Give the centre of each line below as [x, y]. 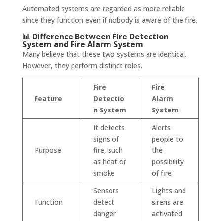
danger [104, 214]
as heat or [110, 162]
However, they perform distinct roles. [82, 66]
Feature [48, 99]
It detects [109, 128]
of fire [162, 173]
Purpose [48, 150]
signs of [106, 139]
